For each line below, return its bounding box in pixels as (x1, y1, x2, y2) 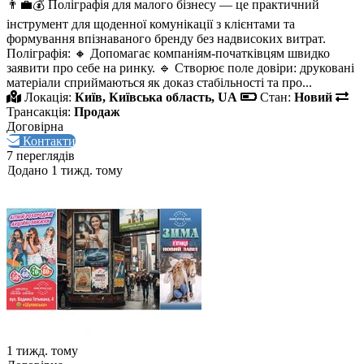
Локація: (24, 90, 71, 105)
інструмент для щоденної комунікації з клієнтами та (6, 17, 295, 32)
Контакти (19, 134, 76, 149)
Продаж (74, 105, 120, 119)
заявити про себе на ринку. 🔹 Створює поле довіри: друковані (6, 61, 354, 76)
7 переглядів (6, 149, 75, 163)
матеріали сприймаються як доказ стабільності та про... (6, 76, 312, 90)
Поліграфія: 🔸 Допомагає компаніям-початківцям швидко (6, 46, 330, 61)
